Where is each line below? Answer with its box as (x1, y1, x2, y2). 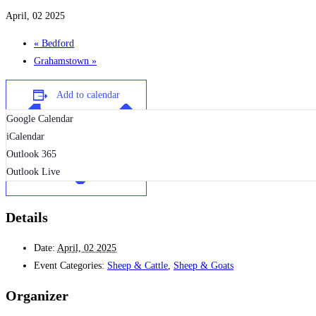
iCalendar (6, 131, 44, 142)
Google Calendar (6, 114, 73, 125)
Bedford (39, 38, 74, 49)
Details (6, 209, 48, 226)
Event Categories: (34, 260, 104, 271)
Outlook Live (6, 166, 60, 178)
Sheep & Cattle (107, 260, 168, 271)
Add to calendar (56, 90, 120, 101)
